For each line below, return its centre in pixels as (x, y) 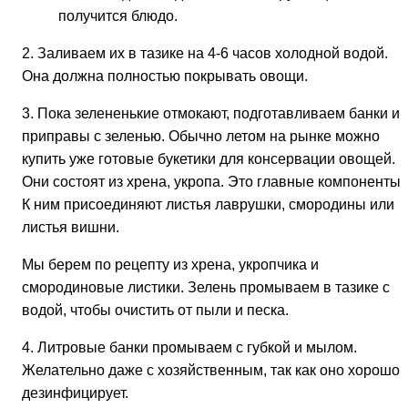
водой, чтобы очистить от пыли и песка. (155, 310)
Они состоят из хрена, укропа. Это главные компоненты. (213, 181)
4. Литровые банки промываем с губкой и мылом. (189, 347)
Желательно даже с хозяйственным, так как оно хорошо (211, 370)
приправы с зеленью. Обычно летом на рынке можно (201, 136)
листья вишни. (71, 227)
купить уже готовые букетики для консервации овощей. (209, 158)
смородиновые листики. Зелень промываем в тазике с (206, 287)
